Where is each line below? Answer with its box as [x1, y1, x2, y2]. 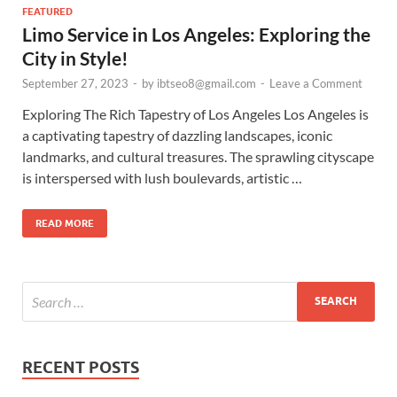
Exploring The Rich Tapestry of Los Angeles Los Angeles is [22, 105, 369, 122]
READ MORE [35, 216, 94, 230]
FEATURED [22, 4, 73, 18]
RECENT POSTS [22, 357, 139, 377]
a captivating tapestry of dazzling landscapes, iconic [22, 126, 332, 144]
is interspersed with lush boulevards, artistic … [22, 168, 302, 186]
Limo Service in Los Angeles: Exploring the [22, 22, 370, 45]
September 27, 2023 [22, 75, 128, 90]
